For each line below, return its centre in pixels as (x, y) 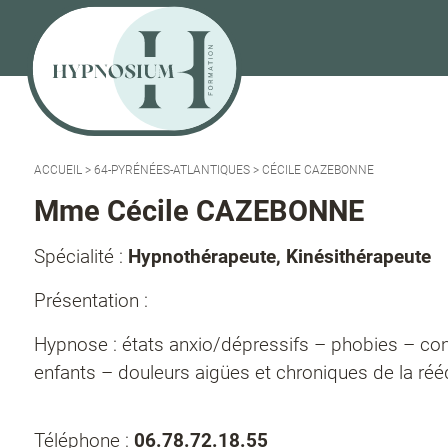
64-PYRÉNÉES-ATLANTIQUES (172, 170)
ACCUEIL (58, 170)
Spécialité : (81, 256)
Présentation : (91, 300)
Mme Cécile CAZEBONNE (199, 211)
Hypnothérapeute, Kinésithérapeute (279, 256)
